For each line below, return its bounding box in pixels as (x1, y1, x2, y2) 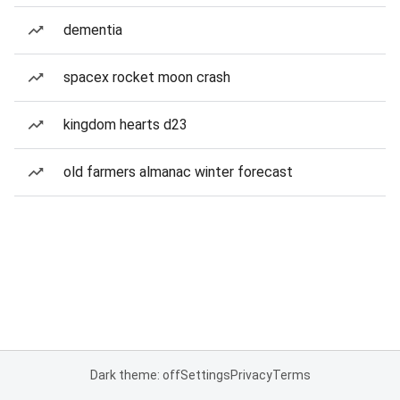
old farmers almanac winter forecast (63, 163, 293, 180)
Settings (179, 368, 230, 382)
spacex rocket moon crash (63, 69, 230, 86)
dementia (63, 21, 122, 38)
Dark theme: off (89, 368, 180, 382)
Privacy (229, 368, 272, 382)
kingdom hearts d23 (63, 116, 187, 133)
